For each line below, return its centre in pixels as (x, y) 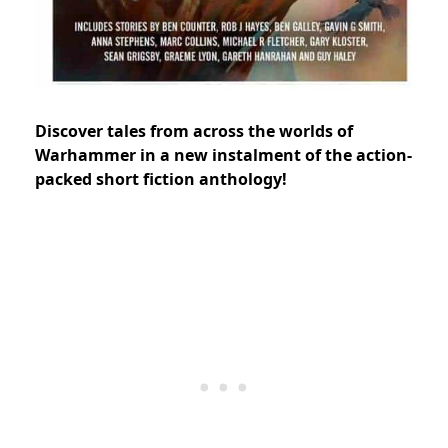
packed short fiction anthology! (161, 179)
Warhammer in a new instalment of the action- (223, 155)
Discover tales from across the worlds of (194, 131)
